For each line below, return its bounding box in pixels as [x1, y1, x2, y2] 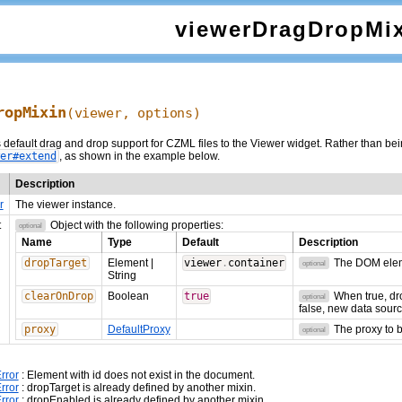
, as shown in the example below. [58, 150, 220, 162]
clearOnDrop [23, 290, 93, 302]
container [227, 257, 284, 269]
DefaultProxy [107, 323, 170, 336]
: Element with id [18, 369, 104, 381]
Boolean [107, 290, 149, 302]
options [137, 105, 194, 121]
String [107, 269, 136, 282]
